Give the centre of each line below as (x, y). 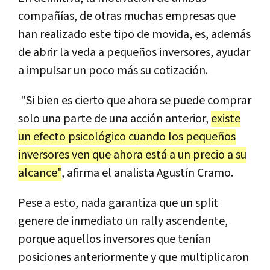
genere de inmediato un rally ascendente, (123, 221)
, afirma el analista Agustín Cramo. (147, 173)
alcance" (40, 173)
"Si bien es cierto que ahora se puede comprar (135, 101)
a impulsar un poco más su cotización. (113, 71)
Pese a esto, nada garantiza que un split (118, 203)
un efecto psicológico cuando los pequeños (127, 137)
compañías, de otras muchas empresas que (127, 17)
